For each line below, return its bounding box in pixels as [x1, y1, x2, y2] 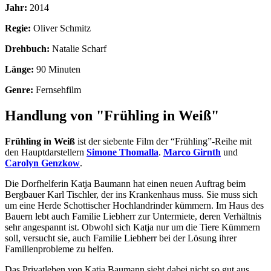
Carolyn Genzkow [5, 157, 80, 168]
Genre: [5, 84, 33, 95]
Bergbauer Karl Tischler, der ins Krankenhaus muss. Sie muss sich [5, 189, 258, 200]
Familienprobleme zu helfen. [5, 243, 114, 254]
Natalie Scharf [52, 43, 106, 54]
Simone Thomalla [87, 146, 158, 157]
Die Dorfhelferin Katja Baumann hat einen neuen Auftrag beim [5, 178, 246, 189]
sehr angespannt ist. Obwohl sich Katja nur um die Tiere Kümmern [5, 221, 260, 232]
